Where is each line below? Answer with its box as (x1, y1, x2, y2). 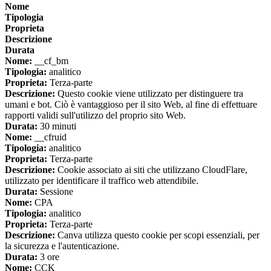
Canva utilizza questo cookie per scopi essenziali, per (55, 230, 260, 241)
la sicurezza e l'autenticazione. (5, 241, 119, 252)
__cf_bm (32, 56, 68, 67)
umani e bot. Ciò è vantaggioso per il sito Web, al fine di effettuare (5, 99, 257, 110)
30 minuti (38, 121, 76, 132)
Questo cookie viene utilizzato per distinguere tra (55, 88, 243, 99)
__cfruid (32, 132, 67, 143)
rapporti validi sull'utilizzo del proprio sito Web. (5, 110, 186, 121)
